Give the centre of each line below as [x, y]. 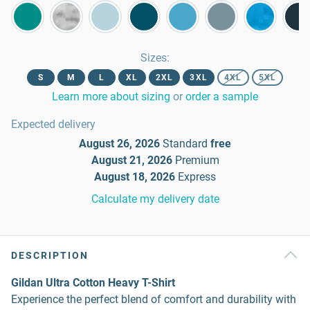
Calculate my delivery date [155, 199]
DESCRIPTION [50, 255]
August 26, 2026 [119, 144]
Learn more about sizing [111, 97]
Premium [197, 160]
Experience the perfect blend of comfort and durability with [154, 299]
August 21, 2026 [131, 160]
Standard [185, 144]
